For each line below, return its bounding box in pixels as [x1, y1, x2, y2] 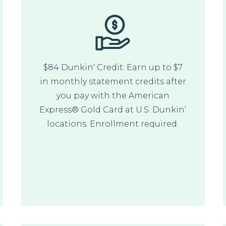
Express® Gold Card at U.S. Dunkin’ [39, 104, 187, 115]
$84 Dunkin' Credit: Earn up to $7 [43, 62, 183, 72]
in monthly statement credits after [39, 76, 186, 86]
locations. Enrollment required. [47, 119, 179, 129]
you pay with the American [56, 90, 169, 100]
